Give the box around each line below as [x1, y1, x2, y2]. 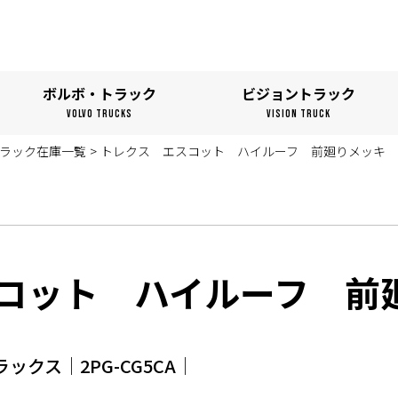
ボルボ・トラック [43, 83, 156, 104]
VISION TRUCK [267, 107, 330, 121]
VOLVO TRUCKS [67, 107, 132, 121]
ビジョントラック [242, 83, 355, 104]
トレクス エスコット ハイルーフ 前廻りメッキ [100, 142, 386, 160]
